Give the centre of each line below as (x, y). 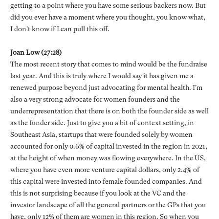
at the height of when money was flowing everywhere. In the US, (108, 158)
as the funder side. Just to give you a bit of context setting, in (102, 122)
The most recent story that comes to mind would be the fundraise (109, 64)
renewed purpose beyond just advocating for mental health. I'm (106, 87)
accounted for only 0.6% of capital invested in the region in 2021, (109, 146)
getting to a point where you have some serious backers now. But (108, 5)
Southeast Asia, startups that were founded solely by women (101, 134)
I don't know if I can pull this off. (60, 29)
